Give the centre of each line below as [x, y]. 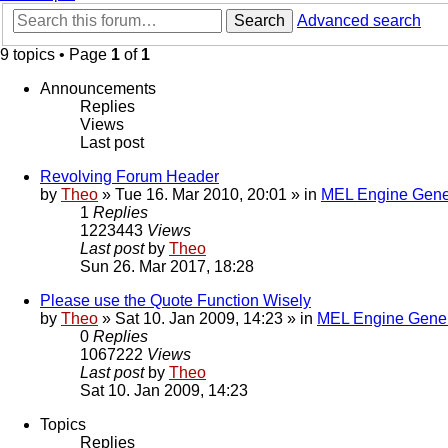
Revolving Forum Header [129, 177]
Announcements [98, 89]
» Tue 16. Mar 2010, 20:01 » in [209, 195]
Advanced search [359, 21]
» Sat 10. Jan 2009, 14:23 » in [207, 319]
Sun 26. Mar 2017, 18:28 [167, 267]
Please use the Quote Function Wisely [175, 301]
